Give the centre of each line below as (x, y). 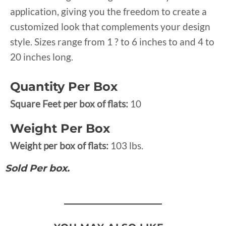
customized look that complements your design (110, 26)
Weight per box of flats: (60, 145)
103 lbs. (127, 145)
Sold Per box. (37, 168)
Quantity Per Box (64, 86)
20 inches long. (42, 56)
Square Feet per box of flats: (70, 103)
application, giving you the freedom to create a (108, 11)
